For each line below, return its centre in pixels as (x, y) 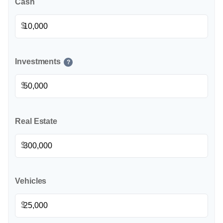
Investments (38, 61)
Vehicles (31, 181)
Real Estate (36, 121)
